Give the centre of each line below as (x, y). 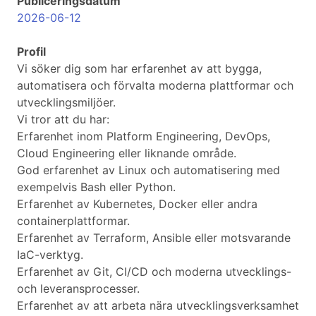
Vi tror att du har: (63, 120)
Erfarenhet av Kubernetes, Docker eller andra (137, 204)
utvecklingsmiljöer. (66, 103)
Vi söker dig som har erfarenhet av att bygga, (139, 69)
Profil (31, 52)
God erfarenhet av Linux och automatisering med (148, 170)
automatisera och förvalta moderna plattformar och (155, 86)
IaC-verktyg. (50, 255)
